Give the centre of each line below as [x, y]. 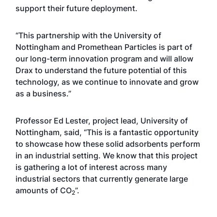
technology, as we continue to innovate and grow [107, 82]
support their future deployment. [77, 8]
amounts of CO [44, 190]
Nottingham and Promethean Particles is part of [104, 47]
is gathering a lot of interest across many [91, 167]
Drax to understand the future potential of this [101, 70]
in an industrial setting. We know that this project [107, 155]
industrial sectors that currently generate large [102, 179]
